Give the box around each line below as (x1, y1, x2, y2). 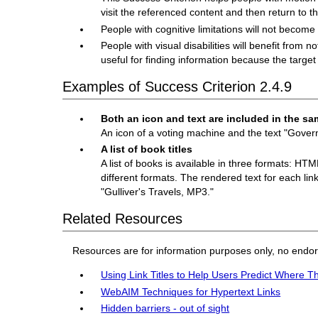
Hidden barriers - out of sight (101, 302, 230, 314)
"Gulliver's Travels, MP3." (101, 186, 214, 198)
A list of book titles (101, 143, 193, 155)
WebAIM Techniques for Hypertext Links (101, 285, 281, 297)
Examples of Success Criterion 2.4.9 (62, 78, 292, 94)
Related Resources (62, 211, 182, 227)
